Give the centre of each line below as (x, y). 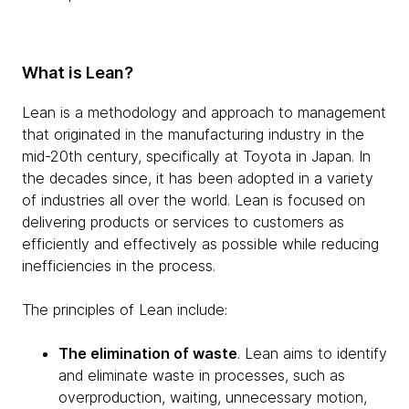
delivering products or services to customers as (183, 222)
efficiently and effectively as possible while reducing (200, 244)
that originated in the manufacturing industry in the (193, 134)
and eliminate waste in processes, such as (202, 375)
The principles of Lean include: (125, 309)
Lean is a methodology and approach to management (204, 112)
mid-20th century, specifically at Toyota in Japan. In (196, 156)
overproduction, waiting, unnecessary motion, (213, 397)
